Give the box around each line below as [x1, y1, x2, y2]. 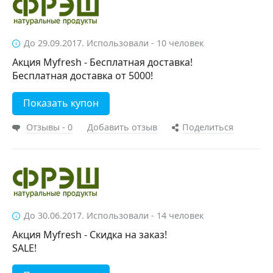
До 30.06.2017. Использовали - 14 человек [24, 210, 204, 221]
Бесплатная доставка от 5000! [12, 69, 153, 82]
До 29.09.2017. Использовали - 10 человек [24, 37, 204, 49]
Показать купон [23, 96, 99, 110]
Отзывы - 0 [26, 121, 73, 133]
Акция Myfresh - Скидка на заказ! [12, 228, 167, 241]
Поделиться [182, 121, 233, 133]
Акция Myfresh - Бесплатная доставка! [12, 55, 193, 69]
